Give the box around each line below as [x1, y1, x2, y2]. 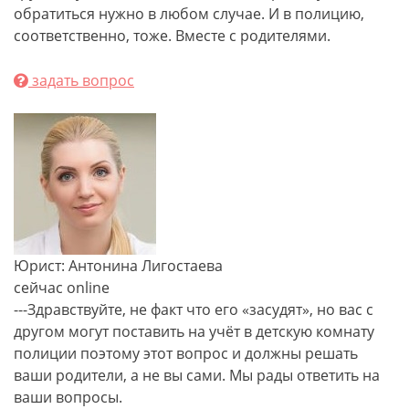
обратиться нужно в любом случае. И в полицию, [14, 3, 364, 24]
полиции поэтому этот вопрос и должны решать [14, 342, 358, 363]
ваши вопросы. [14, 386, 122, 407]
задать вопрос [28, 69, 134, 90]
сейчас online [14, 277, 110, 298]
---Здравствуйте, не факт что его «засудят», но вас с [14, 299, 373, 320]
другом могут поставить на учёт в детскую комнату [14, 320, 374, 341]
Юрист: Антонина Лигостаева [14, 255, 223, 276]
